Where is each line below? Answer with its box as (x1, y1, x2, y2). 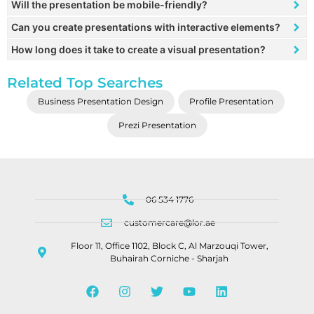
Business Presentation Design (37, 95, 163, 107)
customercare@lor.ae (123, 217, 215, 228)
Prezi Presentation (118, 119, 196, 130)
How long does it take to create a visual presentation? (11, 43, 266, 55)
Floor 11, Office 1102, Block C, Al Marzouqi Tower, (70, 240, 268, 251)
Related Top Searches (7, 74, 163, 91)
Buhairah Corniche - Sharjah (110, 252, 228, 264)
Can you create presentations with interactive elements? (11, 20, 280, 33)
